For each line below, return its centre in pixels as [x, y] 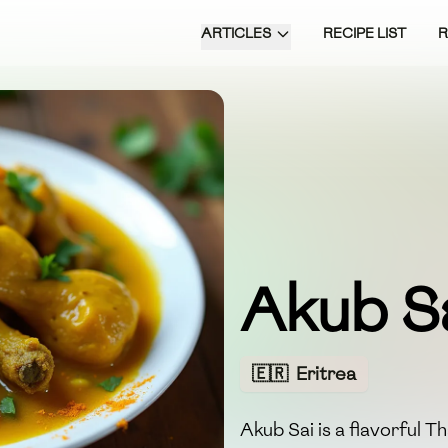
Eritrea [326, 374]
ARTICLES [236, 33]
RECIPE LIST [364, 33]
